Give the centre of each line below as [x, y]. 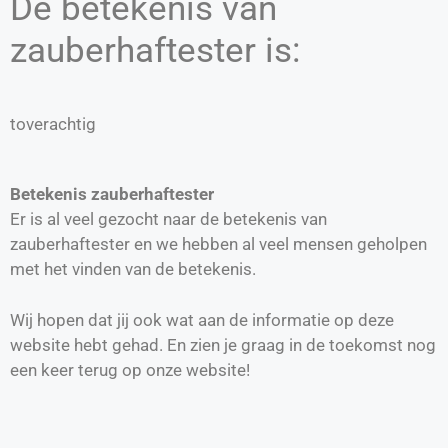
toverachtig [53, 123]
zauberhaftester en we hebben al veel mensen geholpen [218, 244]
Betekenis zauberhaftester [112, 194]
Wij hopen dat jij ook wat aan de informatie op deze [202, 319]
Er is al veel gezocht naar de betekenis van [168, 219]
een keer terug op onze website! [130, 369]
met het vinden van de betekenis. [133, 269]
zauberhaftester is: [155, 50]
